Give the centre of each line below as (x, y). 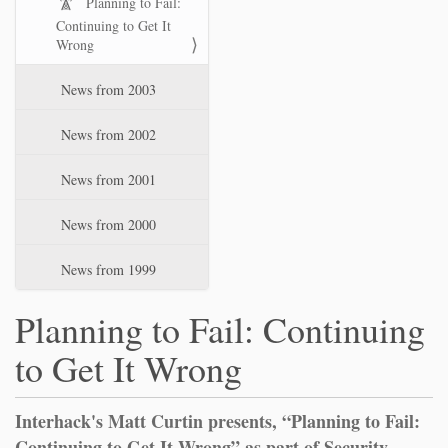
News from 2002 (106, 134)
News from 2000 (106, 224)
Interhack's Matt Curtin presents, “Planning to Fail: (217, 421)
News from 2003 (106, 89)
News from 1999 (106, 269)
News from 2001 (106, 179)
